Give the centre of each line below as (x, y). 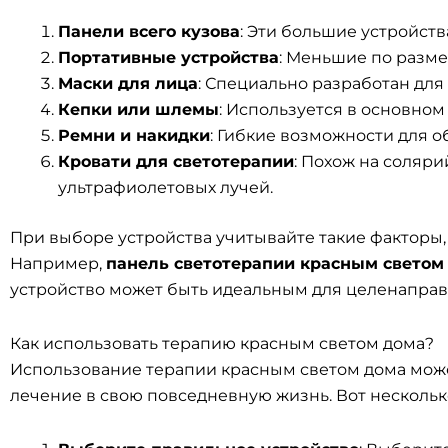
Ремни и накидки (134, 135)
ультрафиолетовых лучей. (165, 187)
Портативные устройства (168, 57)
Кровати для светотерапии (176, 161)
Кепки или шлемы (138, 109)
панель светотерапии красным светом (275, 263)
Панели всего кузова (149, 31)
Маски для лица (128, 83)
